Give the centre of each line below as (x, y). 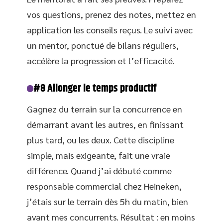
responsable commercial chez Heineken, (104, 186)
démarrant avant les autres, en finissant (105, 124)
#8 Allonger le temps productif (95, 89)
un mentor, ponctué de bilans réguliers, (103, 45)
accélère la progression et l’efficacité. (101, 60)
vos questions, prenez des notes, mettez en (111, 14)
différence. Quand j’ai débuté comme (99, 170)
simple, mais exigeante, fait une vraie (99, 155)
